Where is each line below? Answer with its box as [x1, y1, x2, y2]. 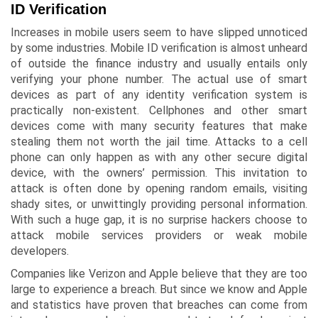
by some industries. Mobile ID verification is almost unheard [11, 41, 307, 55]
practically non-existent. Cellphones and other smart [11, 104, 307, 118]
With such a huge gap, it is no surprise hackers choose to [11, 213, 307, 227]
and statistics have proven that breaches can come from [11, 298, 307, 312]
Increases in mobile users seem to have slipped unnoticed [11, 26, 307, 40]
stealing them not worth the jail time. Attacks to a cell [11, 135, 307, 149]
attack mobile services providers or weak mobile [11, 229, 307, 243]
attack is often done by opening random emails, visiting [11, 182, 307, 196]
